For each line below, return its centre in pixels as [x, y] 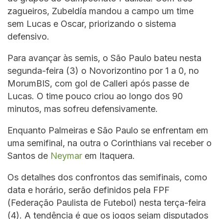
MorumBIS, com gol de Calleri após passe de [98, 84]
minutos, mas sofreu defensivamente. [83, 109]
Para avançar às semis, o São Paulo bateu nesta [104, 58]
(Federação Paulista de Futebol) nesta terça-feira [107, 203]
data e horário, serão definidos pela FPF [88, 190]
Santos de [29, 156]
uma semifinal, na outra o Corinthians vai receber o [109, 143]
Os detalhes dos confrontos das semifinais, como [107, 177]
